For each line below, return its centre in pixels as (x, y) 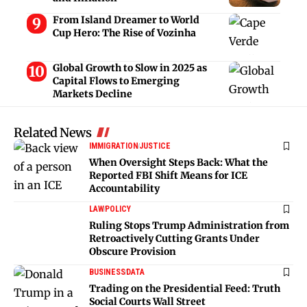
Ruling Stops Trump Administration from (189, 226)
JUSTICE (155, 146)
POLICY (118, 209)
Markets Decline (92, 94)
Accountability (124, 189)
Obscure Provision (133, 252)
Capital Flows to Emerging (116, 81)
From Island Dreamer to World (126, 20)
